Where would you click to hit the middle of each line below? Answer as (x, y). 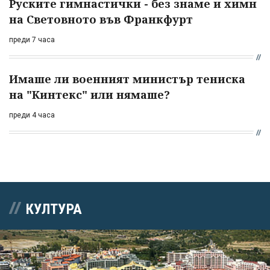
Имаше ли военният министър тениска (127, 79)
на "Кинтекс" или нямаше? (89, 94)
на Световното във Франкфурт (101, 19)
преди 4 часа (32, 115)
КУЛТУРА (54, 209)
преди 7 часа (32, 39)
